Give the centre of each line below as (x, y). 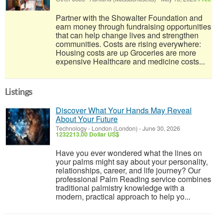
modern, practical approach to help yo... (123, 196)
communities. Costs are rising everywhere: (128, 44)
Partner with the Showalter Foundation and (129, 18)
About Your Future (87, 119)
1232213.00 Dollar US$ (87, 134)
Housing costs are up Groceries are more (126, 53)
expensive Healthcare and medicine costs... (130, 61)
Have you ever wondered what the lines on (129, 153)
